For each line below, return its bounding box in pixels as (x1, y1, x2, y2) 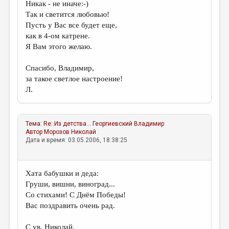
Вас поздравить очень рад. (26, 201, 116, 210)
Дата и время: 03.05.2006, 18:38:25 (26, 136, 128, 144)
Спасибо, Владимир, (26, 64, 95, 72)
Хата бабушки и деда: (26, 169, 99, 177)
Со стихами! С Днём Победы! (26, 191, 126, 199)
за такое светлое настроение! (26, 75, 123, 83)
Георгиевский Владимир (93, 120, 165, 127)
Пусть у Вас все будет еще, (26, 21, 118, 29)
